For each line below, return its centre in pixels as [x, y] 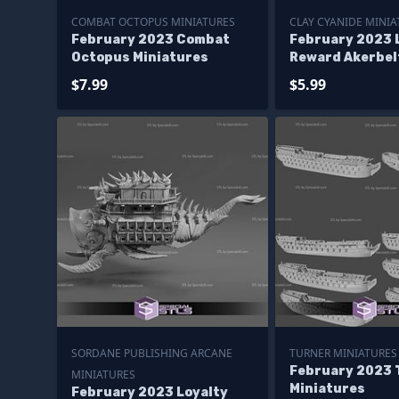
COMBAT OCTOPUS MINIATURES [153, 21]
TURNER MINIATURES [343, 354]
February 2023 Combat [151, 39]
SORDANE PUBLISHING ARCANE [152, 354]
